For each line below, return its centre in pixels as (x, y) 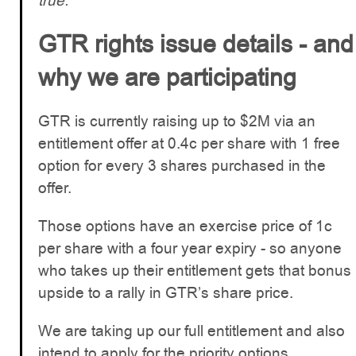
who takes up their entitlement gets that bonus (195, 270)
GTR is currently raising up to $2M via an (177, 121)
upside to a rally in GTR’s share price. (166, 292)
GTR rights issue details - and (196, 44)
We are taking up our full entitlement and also (192, 331)
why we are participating (167, 77)
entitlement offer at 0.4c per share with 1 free (189, 143)
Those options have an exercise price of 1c (185, 226)
